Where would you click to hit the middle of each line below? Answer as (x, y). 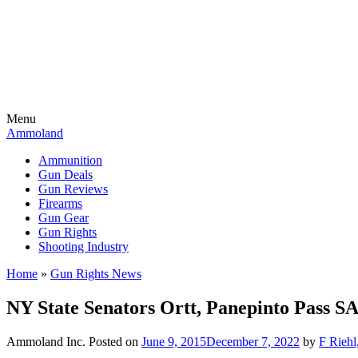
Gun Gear (64, 218)
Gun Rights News (96, 274)
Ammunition (70, 160)
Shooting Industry (84, 247)
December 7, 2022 (253, 341)
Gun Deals (66, 175)
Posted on (115, 341)
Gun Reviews (73, 189)
